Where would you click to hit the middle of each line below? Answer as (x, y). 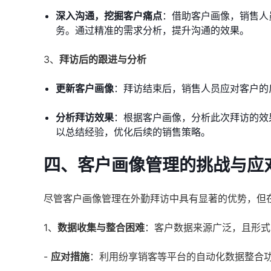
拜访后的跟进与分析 (103, 59)
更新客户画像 (85, 88)
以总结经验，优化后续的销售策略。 (133, 132)
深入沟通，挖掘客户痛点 (109, 16)
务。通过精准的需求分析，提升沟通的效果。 (152, 30)
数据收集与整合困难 (101, 227)
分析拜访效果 (85, 117)
